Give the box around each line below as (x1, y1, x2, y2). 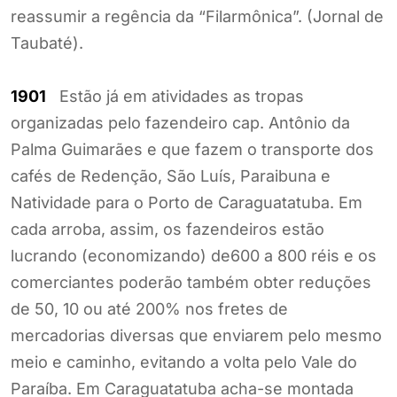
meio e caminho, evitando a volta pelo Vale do (11, 352, 357, 371)
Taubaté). (11, 33, 83, 52)
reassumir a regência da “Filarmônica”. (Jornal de (11, 6, 384, 26)
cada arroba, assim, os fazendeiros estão (11, 219, 324, 238)
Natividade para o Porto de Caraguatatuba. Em (11, 192, 362, 212)
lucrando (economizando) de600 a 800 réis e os (11, 245, 377, 265)
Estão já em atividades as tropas (46, 86, 304, 105)
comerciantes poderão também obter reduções (11, 272, 371, 292)
